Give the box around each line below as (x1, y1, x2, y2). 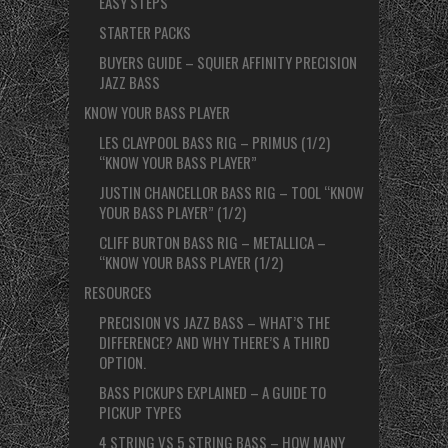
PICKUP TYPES (99, 401, 182, 424)
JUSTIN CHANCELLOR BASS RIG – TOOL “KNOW (99, 181, 364, 204)
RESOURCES (84, 281, 152, 304)
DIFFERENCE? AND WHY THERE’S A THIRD (99, 331, 330, 354)
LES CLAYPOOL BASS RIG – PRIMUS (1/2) (99, 131, 330, 154)
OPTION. (99, 351, 146, 374)
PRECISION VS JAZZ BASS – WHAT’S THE (99, 311, 330, 334)
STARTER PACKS (99, 21, 191, 44)
